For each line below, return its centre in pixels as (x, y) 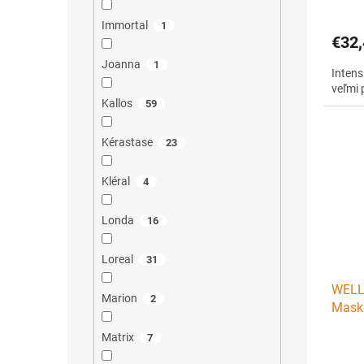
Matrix (117, 338)
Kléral (115, 182)
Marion (119, 299)
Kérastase (127, 143)
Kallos (117, 104)
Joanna (121, 65)
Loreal (117, 260)
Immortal (124, 26)
